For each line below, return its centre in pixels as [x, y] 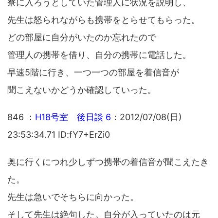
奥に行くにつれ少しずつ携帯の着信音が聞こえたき [108, 162]
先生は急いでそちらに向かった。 [73, 197]
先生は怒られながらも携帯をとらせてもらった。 [104, 19]
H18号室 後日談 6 [73, 117]
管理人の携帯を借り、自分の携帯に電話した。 [99, 54]
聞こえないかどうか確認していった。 [82, 90]
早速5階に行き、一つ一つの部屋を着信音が [93, 72]
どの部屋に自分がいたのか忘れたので [82, 37]
